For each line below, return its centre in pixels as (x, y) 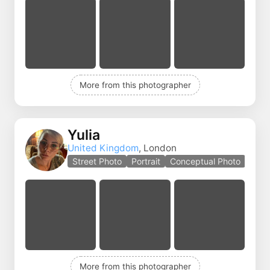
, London (158, 148)
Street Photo (97, 161)
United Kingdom (103, 148)
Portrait (146, 161)
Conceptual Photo (205, 161)
